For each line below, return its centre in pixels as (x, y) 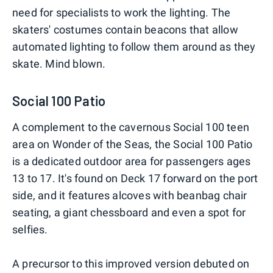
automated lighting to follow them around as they (134, 47)
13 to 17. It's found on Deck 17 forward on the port (135, 179)
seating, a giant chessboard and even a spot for (129, 213)
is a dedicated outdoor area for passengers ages (132, 161)
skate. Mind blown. (59, 64)
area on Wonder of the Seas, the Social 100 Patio (133, 144)
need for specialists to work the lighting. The (122, 13)
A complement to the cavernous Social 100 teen (131, 127)
